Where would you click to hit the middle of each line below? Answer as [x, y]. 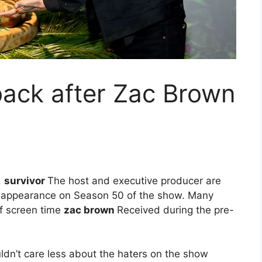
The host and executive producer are [134, 180]
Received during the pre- [175, 210]
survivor [26, 180]
